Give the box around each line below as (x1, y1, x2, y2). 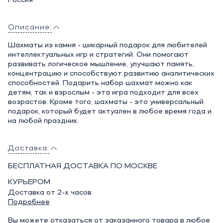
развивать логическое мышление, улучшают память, (7, 60, 194, 68)
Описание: (7, 23, 52, 31)
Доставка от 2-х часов (7, 189, 92, 197)
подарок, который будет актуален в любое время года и (7, 108, 212, 115)
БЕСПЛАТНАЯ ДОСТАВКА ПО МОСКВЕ (7, 162, 157, 170)
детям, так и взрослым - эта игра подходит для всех (7, 89, 199, 97)
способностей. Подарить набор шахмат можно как (7, 79, 192, 87)
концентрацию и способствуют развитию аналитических (7, 70, 215, 78)
